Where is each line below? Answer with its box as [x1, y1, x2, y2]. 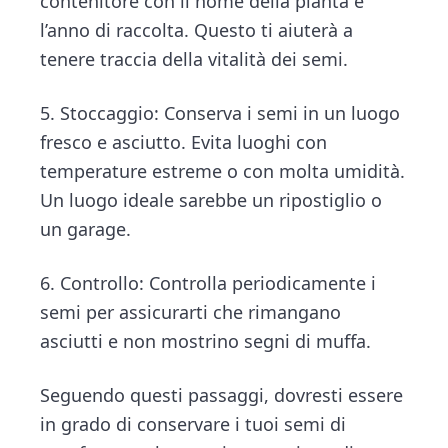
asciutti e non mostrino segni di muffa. [40, 328, 372, 353]
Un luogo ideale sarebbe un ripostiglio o [40, 188, 383, 213]
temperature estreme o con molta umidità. [40, 159, 406, 184]
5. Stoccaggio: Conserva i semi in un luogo [40, 101, 401, 126]
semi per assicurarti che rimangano [40, 299, 342, 324]
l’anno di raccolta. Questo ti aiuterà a [40, 18, 354, 43]
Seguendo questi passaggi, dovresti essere [40, 382, 404, 407]
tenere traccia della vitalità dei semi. [40, 47, 349, 72]
